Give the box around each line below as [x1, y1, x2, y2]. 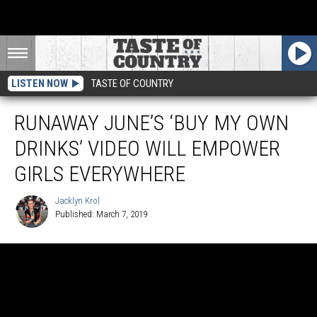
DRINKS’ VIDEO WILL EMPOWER [14, 136, 280, 161]
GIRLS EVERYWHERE [14, 161, 185, 186]
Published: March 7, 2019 [55, 209, 147, 219]
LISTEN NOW [11, 77, 68, 90]
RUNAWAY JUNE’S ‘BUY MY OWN [14, 110, 289, 135]
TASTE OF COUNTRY [91, 77, 173, 90]
